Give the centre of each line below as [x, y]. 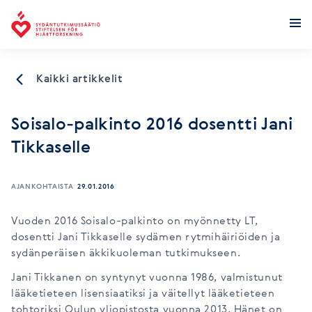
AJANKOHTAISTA [42, 187]
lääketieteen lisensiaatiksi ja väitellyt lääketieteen [143, 294]
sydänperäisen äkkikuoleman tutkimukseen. [126, 253]
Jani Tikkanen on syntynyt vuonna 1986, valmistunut [147, 278]
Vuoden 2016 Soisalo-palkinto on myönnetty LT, [135, 221]
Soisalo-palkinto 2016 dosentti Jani [152, 125]
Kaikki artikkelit [80, 79]
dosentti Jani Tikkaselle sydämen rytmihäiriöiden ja [146, 237]
